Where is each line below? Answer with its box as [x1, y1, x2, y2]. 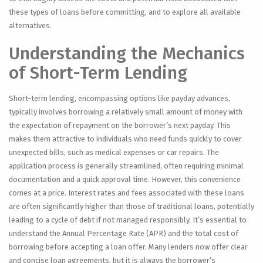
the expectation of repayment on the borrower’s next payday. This [9, 121, 231, 130]
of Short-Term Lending [9, 62, 187, 83]
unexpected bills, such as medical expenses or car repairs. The [9, 148, 219, 157]
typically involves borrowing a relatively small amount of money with [9, 107, 242, 116]
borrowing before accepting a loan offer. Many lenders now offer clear [9, 242, 248, 251]
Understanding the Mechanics [9, 43, 245, 64]
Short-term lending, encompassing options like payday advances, [9, 94, 230, 103]
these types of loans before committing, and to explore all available [9, 8, 241, 16]
